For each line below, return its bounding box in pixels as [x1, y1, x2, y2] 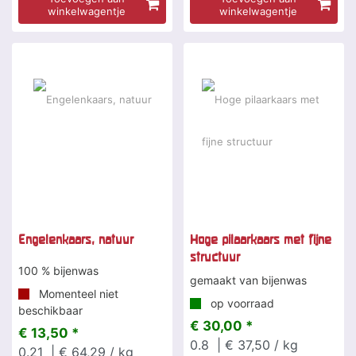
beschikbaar [18, 304, 83, 318]
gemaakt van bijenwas [190, 273, 307, 288]
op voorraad [207, 296, 274, 311]
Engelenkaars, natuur [18, 232, 133, 247]
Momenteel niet [36, 287, 118, 301]
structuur [190, 250, 240, 265]
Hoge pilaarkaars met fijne [190, 232, 331, 247]
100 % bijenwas [18, 264, 99, 278]
